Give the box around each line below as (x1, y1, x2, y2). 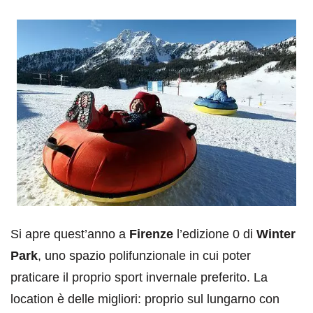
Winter (256, 226, 296, 241)
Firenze (129, 226, 173, 241)
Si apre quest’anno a (10, 226, 129, 241)
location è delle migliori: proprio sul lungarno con (10, 291, 279, 306)
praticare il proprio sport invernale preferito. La (10, 270, 268, 284)
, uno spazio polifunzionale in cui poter (38, 248, 251, 263)
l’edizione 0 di (173, 226, 256, 241)
